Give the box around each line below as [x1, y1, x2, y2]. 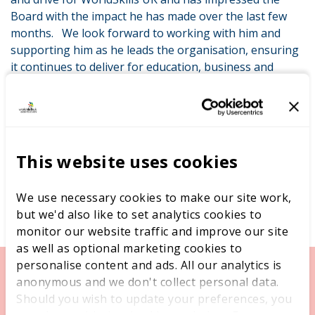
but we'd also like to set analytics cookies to [16, 206, 262, 222]
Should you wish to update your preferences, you [16, 290, 292, 307]
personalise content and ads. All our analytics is [16, 257, 282, 273]
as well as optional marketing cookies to [16, 240, 242, 256]
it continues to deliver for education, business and [11, 58, 274, 75]
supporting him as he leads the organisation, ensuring [11, 41, 299, 58]
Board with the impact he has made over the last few [11, 8, 287, 24]
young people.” [11, 75, 90, 91]
